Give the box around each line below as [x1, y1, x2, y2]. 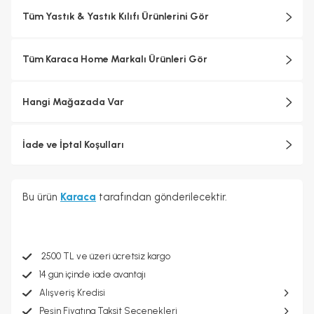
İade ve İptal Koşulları [22, 138, 124, 151]
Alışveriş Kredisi [39, 287, 105, 298]
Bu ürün [22, 191, 60, 203]
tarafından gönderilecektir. [96, 191, 227, 203]
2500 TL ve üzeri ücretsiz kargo [39, 251, 170, 261]
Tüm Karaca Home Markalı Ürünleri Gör [22, 53, 207, 65]
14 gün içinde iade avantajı [39, 269, 146, 280]
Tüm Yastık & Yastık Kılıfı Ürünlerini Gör [22, 11, 209, 22]
